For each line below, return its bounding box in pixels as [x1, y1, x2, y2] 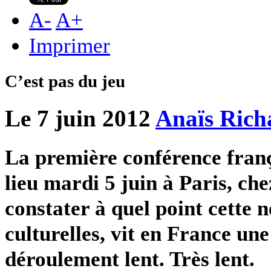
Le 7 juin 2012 [5, 105, 151, 132]
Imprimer [29, 33, 110, 57]
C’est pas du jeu [5, 71, 125, 91]
